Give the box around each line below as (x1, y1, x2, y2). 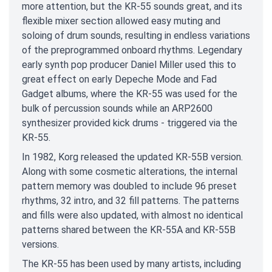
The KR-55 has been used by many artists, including (22, 257, 241, 270)
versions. (22, 238, 59, 250)
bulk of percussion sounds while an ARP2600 (22, 102, 212, 114)
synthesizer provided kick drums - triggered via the (22, 117, 237, 129)
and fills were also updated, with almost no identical (22, 209, 243, 221)
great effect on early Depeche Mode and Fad (22, 73, 217, 85)
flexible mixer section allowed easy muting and (22, 15, 220, 27)
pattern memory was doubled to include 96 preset (22, 180, 237, 192)
